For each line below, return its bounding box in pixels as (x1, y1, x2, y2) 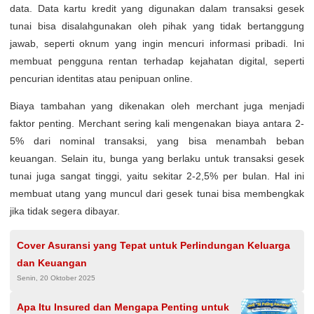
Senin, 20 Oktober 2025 (17, 273, 95, 282)
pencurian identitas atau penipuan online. (10, 72, 193, 84)
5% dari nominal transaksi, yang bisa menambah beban (10, 135, 304, 146)
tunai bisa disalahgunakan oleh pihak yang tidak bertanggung (10, 20, 304, 32)
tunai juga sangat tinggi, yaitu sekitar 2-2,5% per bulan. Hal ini (10, 170, 304, 182)
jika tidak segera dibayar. (10, 205, 120, 217)
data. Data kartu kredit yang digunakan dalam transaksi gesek (10, 2, 304, 14)
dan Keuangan (17, 257, 87, 268)
